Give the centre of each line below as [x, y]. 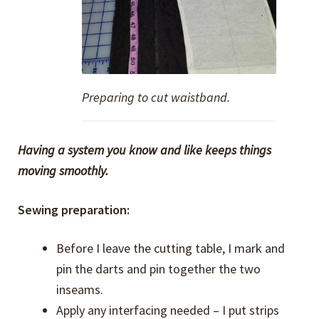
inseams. [80, 290]
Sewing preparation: [74, 209]
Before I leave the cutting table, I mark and [171, 249]
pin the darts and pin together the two [159, 269]
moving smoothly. [63, 171]
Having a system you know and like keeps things [145, 150]
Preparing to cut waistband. [156, 97]
